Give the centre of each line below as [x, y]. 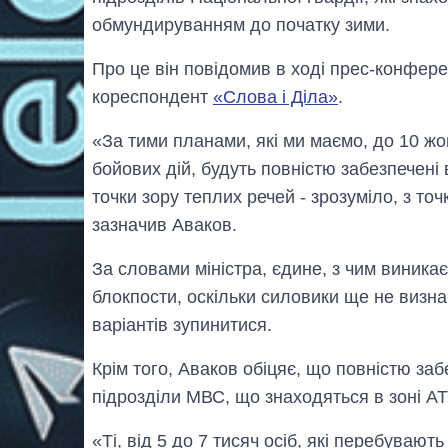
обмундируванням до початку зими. [241, 24]
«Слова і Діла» [275, 96]
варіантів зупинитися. [182, 324]
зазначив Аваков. [164, 224]
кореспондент [152, 96]
